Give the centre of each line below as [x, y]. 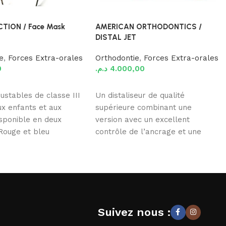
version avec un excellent [143, 120]
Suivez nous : [134, 212]
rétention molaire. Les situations [155, 144]
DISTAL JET [116, 38]
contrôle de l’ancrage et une [149, 132]
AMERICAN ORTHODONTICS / [149, 27]
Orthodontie [118, 58]
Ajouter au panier [130, 85]
